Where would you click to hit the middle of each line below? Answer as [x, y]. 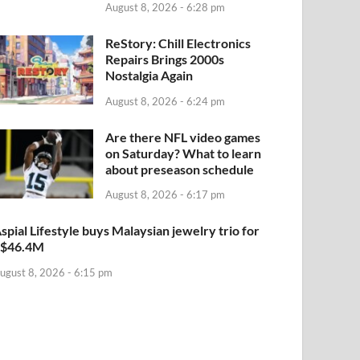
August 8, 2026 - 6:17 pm [166, 195]
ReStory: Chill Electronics [178, 43]
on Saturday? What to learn [184, 153]
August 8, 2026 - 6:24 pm [166, 101]
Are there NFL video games [183, 137]
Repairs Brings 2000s [165, 59]
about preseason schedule [180, 169]
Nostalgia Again [149, 75]
